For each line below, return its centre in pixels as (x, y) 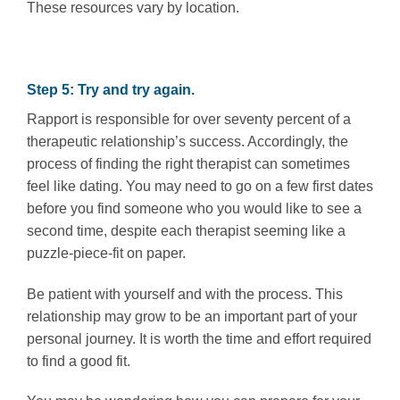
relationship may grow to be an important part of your (192, 316)
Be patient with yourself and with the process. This (185, 294)
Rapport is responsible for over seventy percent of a (189, 119)
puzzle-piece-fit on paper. (106, 253)
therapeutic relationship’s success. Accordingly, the (187, 141)
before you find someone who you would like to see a (194, 208)
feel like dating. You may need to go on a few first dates (200, 186)
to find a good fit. (79, 361)
